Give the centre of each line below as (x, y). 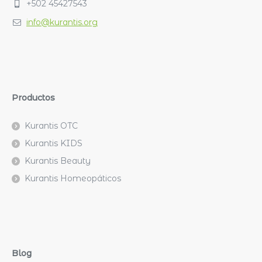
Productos (33, 97)
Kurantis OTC (51, 125)
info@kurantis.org (62, 22)
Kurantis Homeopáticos (73, 178)
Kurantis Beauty (58, 161)
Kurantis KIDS (54, 143)
